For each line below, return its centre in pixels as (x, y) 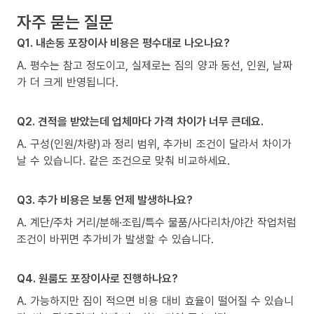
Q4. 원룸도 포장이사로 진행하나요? (97, 278)
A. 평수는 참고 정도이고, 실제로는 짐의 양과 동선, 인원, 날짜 (155, 65)
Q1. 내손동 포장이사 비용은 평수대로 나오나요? (123, 42)
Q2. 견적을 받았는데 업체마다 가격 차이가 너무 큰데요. (140, 121)
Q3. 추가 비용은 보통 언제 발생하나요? (105, 199)
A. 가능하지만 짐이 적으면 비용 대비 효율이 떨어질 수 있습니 (155, 300)
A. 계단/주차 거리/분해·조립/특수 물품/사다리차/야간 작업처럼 (157, 222)
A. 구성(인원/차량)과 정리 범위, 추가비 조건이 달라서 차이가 (154, 143)
